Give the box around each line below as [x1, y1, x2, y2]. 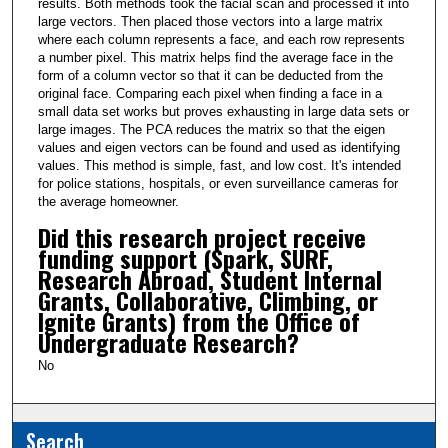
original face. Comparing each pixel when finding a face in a [37, 85, 382, 101]
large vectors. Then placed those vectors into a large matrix [37, 13, 383, 29]
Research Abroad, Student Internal [37, 260, 382, 297]
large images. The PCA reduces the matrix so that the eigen [37, 121, 385, 137]
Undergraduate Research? [37, 323, 299, 360]
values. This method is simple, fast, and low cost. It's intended [37, 157, 401, 173]
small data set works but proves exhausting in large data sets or [37, 103, 409, 119]
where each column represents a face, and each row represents [37, 31, 405, 47]
